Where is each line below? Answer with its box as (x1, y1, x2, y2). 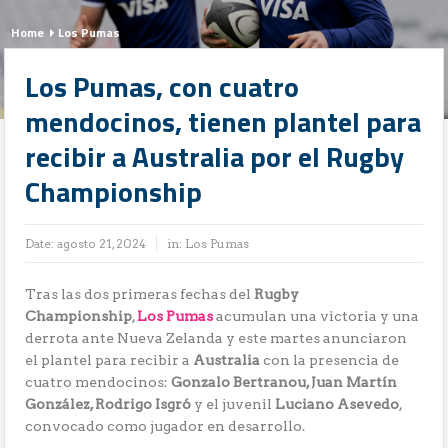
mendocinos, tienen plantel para (25, 100, 422, 144)
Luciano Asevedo (275, 396, 400, 413)
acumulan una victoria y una (213, 308, 420, 325)
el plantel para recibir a (25, 352, 194, 369)
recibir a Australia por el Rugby (25, 135, 405, 179)
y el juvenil (191, 396, 276, 413)
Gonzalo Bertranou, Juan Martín (168, 374, 398, 391)
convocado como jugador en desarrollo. (25, 418, 306, 435)
